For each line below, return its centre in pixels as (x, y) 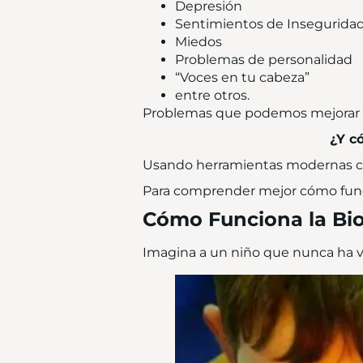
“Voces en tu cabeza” (242, 77)
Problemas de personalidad (264, 60)
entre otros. (212, 95)
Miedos (199, 42)
